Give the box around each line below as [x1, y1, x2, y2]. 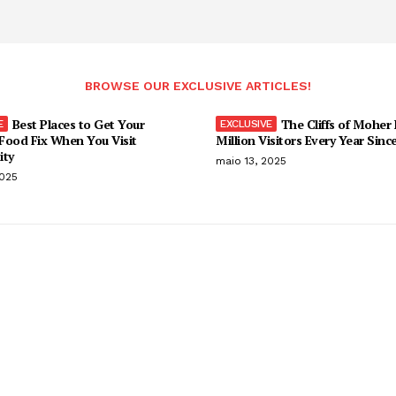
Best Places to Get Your [11, 115, 144, 133]
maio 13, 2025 [216, 154, 286, 167]
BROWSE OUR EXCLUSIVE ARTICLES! [85, 78, 311, 93]
